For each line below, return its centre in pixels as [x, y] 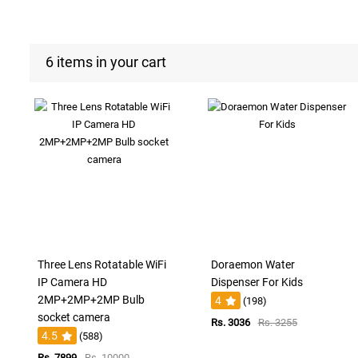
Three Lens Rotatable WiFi [102, 264]
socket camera [74, 317]
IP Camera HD [72, 282]
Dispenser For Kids [257, 282]
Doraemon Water [253, 264]
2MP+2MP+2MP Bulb [91, 299]
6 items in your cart [106, 62]
